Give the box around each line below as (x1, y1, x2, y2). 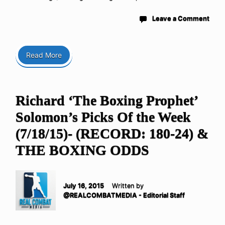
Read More (26, 51, 62, 60)
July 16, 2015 (63, 182, 104, 190)
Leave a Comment (152, 15, 209, 23)
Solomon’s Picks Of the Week (16, 109, 191, 125)
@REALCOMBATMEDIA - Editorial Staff (63, 191, 185, 199)
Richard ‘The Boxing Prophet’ (16, 92, 197, 108)
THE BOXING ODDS (16, 142, 149, 158)
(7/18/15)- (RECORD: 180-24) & (16, 126, 208, 142)
